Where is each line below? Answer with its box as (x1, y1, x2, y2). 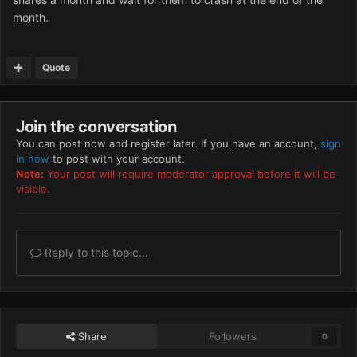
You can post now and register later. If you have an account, (16, 137, 320, 151)
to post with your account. (49, 152, 185, 166)
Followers (209, 330, 257, 343)
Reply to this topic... (41, 245, 148, 260)
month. (13, 10, 49, 25)
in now (16, 152, 49, 166)
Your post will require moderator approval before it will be (44, 167, 335, 181)
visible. (16, 182, 50, 196)
